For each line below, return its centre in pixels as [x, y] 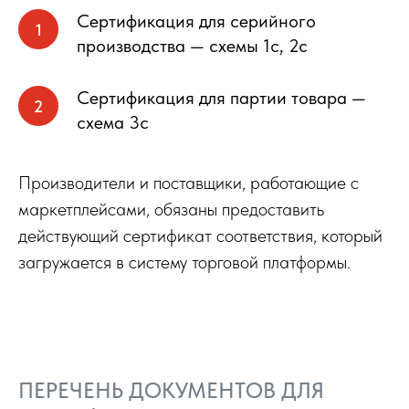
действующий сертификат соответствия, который [200, 236]
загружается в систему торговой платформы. [184, 262]
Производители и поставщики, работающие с [189, 183]
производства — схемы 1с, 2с [192, 46]
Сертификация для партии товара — [221, 98]
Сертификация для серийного [196, 21]
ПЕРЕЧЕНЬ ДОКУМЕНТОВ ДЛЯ [171, 390]
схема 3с [113, 122]
